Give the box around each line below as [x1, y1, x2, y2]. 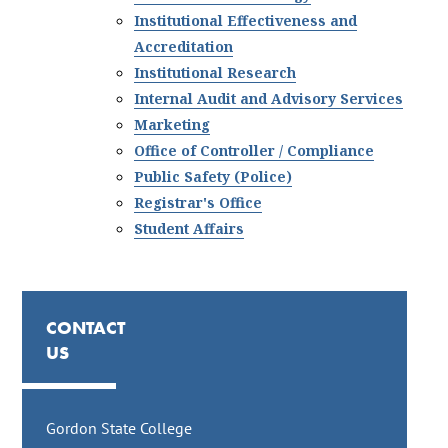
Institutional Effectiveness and [134, 9, 358, 31]
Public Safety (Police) [134, 165, 293, 187]
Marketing [134, 113, 211, 135]
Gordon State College [46, 418, 193, 439]
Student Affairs [134, 217, 245, 239]
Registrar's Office [134, 191, 263, 213]
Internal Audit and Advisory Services [134, 87, 404, 109]
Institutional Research [134, 61, 297, 83]
